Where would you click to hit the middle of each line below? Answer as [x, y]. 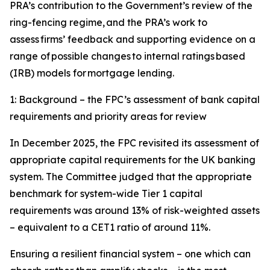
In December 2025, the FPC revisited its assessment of [134, 143]
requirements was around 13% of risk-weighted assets [135, 210]
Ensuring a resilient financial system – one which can [130, 254]
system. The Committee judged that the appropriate [131, 177]
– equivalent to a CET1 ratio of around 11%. [110, 227]
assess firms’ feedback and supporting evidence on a [133, 39]
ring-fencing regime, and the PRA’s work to [108, 22]
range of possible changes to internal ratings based [127, 56]
